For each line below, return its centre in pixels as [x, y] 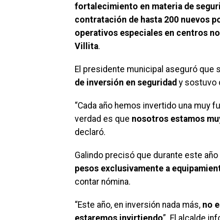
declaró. [90, 132]
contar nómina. [103, 181]
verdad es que [103, 119]
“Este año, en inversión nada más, [138, 205]
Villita [86, 46]
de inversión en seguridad [126, 82]
